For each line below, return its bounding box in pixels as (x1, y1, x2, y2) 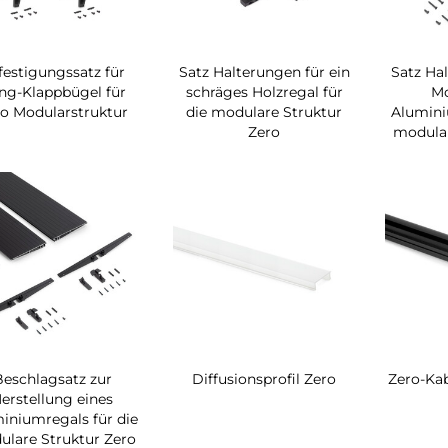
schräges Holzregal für (185, 82, 343, 101)
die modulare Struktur (186, 102, 343, 121)
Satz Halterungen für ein (178, 62, 350, 81)
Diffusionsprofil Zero (192, 369, 337, 388)
